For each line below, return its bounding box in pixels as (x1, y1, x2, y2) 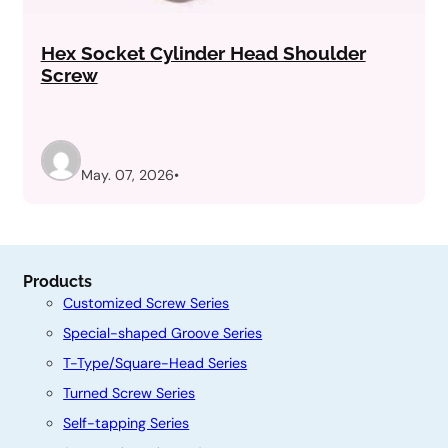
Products (23, 271, 93, 291)
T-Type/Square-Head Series (63, 353, 248, 372)
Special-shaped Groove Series (63, 323, 263, 342)
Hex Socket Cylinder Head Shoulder (40, 43, 366, 65)
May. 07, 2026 (81, 165, 175, 184)
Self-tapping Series (63, 413, 190, 432)
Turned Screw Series (63, 383, 196, 402)
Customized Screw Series (63, 293, 230, 312)
